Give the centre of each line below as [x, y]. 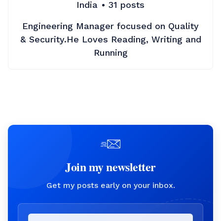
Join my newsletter [110, 166]
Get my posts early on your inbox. [110, 185]
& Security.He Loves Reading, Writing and [110, 39]
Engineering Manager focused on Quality [110, 26]
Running [110, 53]
